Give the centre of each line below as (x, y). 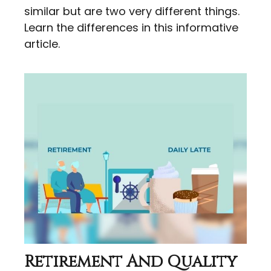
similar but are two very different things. (132, 11)
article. (42, 44)
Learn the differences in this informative (131, 28)
